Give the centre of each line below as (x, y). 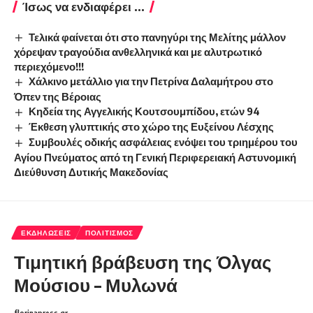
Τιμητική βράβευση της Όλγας (143, 261)
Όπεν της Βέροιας (58, 97)
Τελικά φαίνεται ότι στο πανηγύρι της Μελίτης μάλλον (158, 37)
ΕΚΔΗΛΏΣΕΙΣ (46, 232)
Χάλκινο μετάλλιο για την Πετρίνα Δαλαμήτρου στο (151, 81)
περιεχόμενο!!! (49, 67)
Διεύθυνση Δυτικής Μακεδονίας (91, 172)
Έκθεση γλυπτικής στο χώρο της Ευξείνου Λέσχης (152, 127)
